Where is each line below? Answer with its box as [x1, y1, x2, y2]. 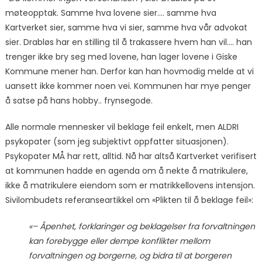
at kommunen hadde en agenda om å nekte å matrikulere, [5, 165, 248, 177]
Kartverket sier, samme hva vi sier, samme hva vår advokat [5, 22, 247, 34]
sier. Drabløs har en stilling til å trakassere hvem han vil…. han [5, 36, 252, 49]
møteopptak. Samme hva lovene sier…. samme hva [5, 7, 216, 19]
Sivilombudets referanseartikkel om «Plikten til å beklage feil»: [5, 194, 253, 206]
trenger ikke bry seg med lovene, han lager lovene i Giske [5, 51, 237, 63]
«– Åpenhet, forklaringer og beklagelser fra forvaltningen [28, 220, 255, 233]
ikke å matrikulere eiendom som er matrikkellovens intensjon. [5, 180, 255, 192]
